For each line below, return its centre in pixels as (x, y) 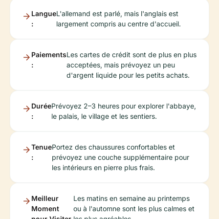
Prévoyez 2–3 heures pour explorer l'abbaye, (124, 106)
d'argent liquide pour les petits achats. (128, 75)
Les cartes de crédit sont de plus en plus (131, 54)
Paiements (49, 54)
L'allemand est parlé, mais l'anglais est (117, 13)
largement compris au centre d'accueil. (119, 23)
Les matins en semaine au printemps (132, 198)
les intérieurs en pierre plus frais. (103, 167)
